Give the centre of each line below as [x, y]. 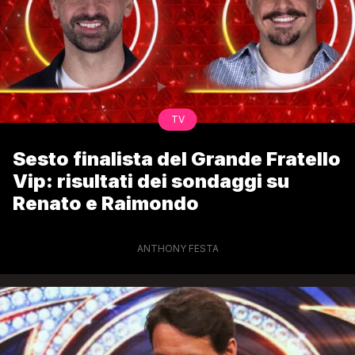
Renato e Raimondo [106, 203]
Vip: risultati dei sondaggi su [151, 181]
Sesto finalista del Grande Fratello [177, 158]
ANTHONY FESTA [177, 248]
